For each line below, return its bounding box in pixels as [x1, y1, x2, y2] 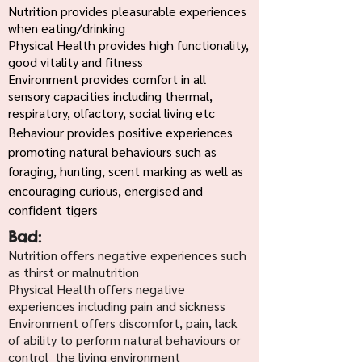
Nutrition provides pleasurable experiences [8, 2, 246, 19]
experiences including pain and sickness [8, 297, 225, 314]
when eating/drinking [8, 19, 125, 36]
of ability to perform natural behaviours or [8, 331, 241, 348]
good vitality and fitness [8, 53, 143, 70]
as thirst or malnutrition [8, 263, 139, 280]
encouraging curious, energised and [8, 182, 203, 199]
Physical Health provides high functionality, [8, 36, 249, 53]
